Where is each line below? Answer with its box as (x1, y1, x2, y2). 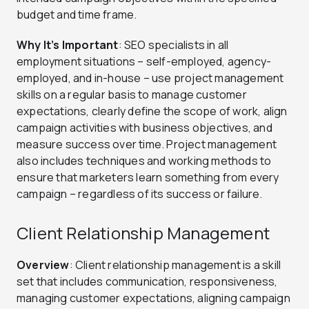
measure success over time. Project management (17, 136, 277, 152)
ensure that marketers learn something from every (17, 169, 279, 185)
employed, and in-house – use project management (17, 70, 284, 86)
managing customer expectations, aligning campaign (17, 290, 290, 306)
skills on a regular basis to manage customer (17, 86, 247, 102)
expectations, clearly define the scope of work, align (17, 103, 288, 119)
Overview (17, 257, 70, 272)
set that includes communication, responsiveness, (17, 273, 278, 289)
